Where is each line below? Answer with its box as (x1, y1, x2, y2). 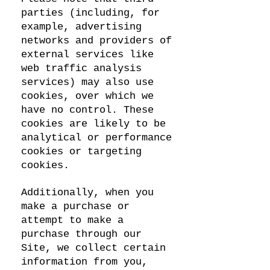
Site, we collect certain (21, 242, 166, 254)
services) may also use (21, 77, 154, 88)
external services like (21, 49, 154, 60)
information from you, (21, 256, 148, 268)
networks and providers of (21, 35, 172, 46)
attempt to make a (21, 215, 124, 226)
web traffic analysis (21, 63, 142, 74)
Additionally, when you (21, 187, 154, 198)
